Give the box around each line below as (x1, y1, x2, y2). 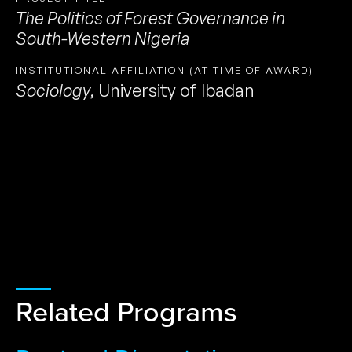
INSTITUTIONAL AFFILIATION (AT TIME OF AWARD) (16, 63, 313, 76)
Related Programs (16, 290, 237, 331)
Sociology (16, 79, 90, 101)
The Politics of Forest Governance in (16, 6, 285, 28)
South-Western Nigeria (16, 27, 189, 49)
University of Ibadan (98, 79, 255, 101)
